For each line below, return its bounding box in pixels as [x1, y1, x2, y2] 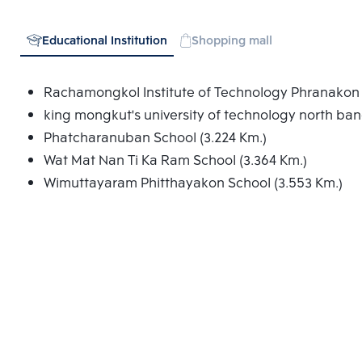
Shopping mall [192, 32, 273, 51]
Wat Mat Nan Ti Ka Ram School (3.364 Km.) [43, 150, 307, 172]
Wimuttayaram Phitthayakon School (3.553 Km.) [43, 173, 343, 195]
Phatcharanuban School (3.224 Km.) [43, 128, 267, 149]
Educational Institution [42, 32, 167, 51]
